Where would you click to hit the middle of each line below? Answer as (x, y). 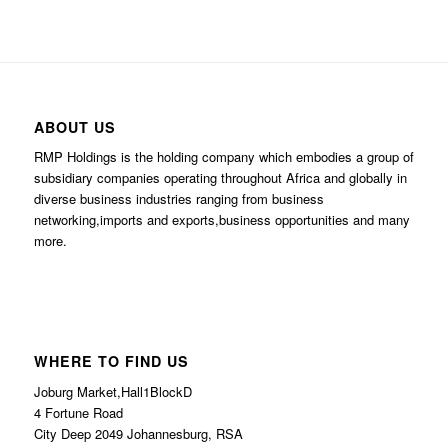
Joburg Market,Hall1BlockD (112, 391)
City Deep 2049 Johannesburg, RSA (138, 433)
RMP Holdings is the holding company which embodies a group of (223, 157)
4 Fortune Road (78, 412)
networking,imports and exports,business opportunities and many (221, 220)
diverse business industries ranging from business (178, 199)
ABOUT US (74, 127)
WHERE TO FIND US (111, 361)
